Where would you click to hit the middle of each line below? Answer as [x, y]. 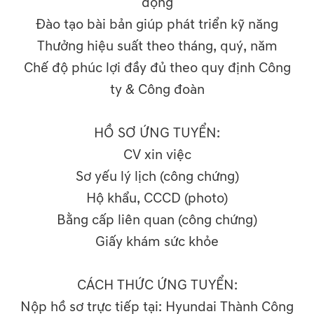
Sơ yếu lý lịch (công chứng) [157, 177]
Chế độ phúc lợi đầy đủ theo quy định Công [157, 68]
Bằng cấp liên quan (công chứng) [157, 220]
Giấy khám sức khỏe [157, 242]
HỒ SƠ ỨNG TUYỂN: [157, 134]
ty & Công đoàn [157, 90]
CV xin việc [157, 155]
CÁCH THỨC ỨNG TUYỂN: [157, 286]
